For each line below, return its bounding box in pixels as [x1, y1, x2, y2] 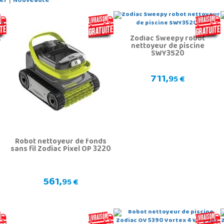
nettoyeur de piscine [130, 39, 204, 54]
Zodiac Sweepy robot [130, 31, 205, 47]
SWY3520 [150, 46, 184, 62]
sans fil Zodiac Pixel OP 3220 [10, 142, 111, 157]
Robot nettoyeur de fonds [14, 134, 106, 150]
